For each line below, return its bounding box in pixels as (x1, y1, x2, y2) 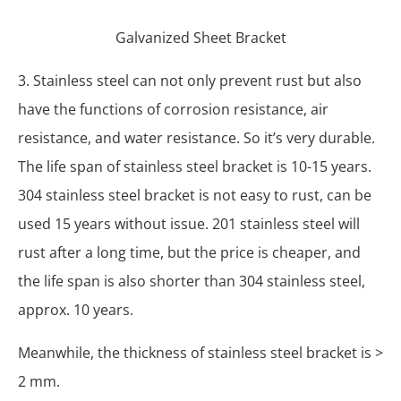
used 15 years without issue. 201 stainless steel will (18, 214, 360, 234)
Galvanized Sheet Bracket (115, 28, 286, 47)
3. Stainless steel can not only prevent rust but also (18, 71, 362, 90)
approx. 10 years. (18, 300, 133, 320)
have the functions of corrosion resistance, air (18, 99, 328, 119)
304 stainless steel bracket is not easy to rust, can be (18, 185, 371, 205)
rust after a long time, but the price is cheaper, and (18, 243, 361, 262)
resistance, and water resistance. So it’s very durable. (18, 128, 375, 148)
